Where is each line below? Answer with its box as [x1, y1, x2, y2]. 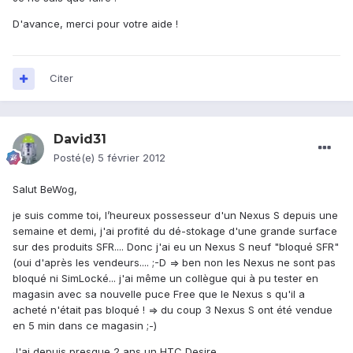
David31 [54, 132, 106, 147]
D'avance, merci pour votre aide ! [13, 17, 178, 31]
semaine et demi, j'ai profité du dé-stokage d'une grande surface [13, 225, 337, 238]
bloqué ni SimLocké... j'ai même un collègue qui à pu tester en [13, 272, 318, 285]
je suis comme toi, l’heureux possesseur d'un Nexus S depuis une [13, 209, 338, 222]
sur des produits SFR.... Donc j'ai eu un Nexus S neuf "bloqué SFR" [13, 240, 339, 254]
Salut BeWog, [13, 183, 77, 196]
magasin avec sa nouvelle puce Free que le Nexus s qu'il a [13, 288, 305, 301]
